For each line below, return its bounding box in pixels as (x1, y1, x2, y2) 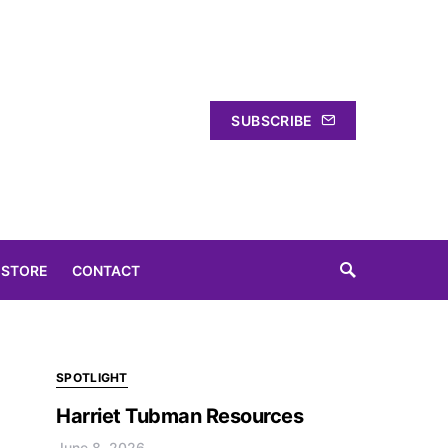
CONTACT (72, 261, 140, 279)
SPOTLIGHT (56, 370, 128, 385)
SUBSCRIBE (231, 111, 313, 129)
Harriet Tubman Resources (56, 404, 303, 428)
